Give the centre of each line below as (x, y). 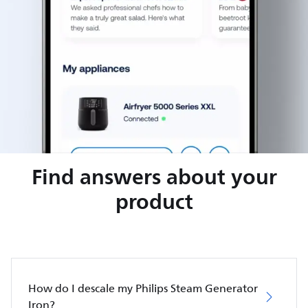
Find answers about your (154, 176)
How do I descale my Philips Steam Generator (143, 288)
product (154, 201)
